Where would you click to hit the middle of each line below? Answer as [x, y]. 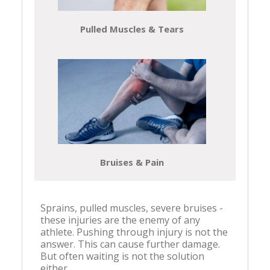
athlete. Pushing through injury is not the [134, 232]
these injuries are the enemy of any [120, 220]
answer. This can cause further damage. [130, 244]
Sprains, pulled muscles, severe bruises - [132, 208]
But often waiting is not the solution [122, 256]
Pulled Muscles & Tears [132, 29]
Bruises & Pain [132, 162]
